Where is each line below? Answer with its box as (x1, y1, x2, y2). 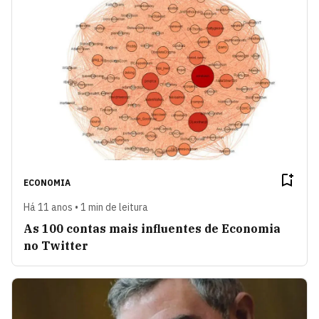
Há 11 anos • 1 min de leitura (23, 200, 148, 214)
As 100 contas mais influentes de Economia (23, 221, 281, 236)
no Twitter (23, 238, 88, 253)
